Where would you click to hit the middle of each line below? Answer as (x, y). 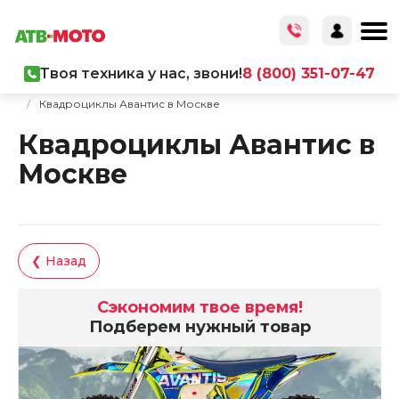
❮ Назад (59, 261)
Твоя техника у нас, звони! (141, 73)
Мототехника (236, 88)
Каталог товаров (131, 88)
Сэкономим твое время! (199, 307)
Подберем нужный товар (199, 327)
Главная (40, 88)
